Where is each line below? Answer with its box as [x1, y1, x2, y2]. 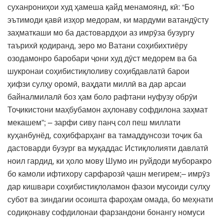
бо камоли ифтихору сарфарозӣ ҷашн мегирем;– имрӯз [7, 167, 210, 179]
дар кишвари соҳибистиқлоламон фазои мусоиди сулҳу [7, 180, 210, 192]
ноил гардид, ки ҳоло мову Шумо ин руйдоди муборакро [7, 154, 212, 166]
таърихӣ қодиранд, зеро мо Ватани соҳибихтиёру [7, 39, 187, 51]
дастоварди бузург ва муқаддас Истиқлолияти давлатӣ [7, 142, 208, 153]
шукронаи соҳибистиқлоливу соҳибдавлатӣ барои [7, 65, 189, 76]
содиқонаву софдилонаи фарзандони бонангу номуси [7, 206, 205, 218]
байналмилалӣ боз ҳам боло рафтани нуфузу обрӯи [7, 90, 197, 102]
